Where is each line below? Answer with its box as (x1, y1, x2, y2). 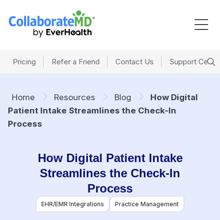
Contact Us (115, 57, 154, 66)
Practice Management (115, 200, 179, 208)
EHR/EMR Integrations (41, 200, 104, 208)
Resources (54, 92, 95, 102)
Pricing (13, 57, 36, 66)
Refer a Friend (52, 57, 100, 66)
